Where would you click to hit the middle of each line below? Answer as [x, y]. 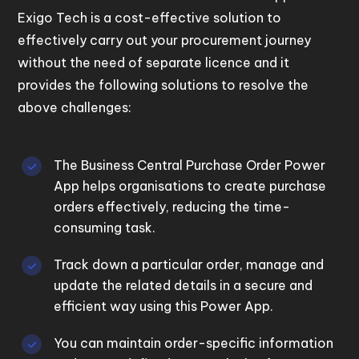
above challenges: [75, 108]
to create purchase [265, 186]
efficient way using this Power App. [164, 307]
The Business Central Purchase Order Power [190, 165]
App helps [87, 186]
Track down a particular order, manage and [189, 265]
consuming [88, 228]
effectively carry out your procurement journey [165, 40]
